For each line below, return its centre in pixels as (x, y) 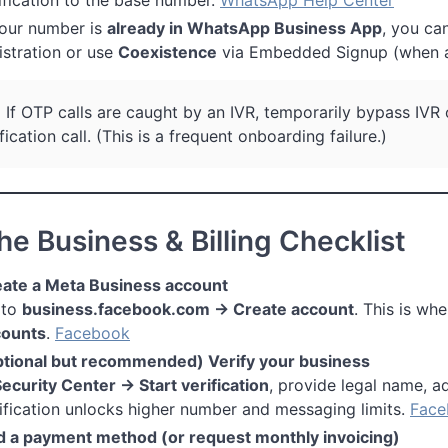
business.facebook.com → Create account (188, 308)
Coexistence (167, 51)
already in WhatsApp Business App (244, 27)
